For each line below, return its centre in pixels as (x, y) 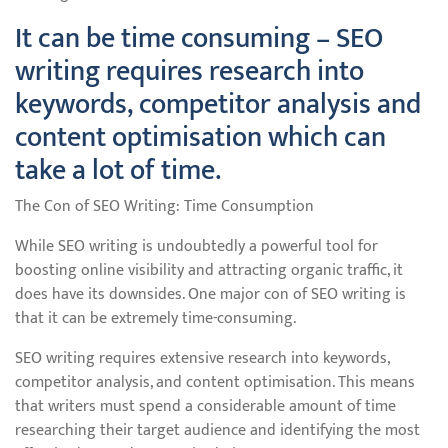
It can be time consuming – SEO (199, 38)
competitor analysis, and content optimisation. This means (215, 382)
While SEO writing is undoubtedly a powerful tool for (196, 246)
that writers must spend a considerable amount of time (205, 406)
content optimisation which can (200, 137)
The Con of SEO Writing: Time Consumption (164, 206)
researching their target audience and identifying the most (217, 430)
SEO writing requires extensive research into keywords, (202, 358)
